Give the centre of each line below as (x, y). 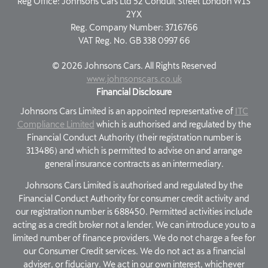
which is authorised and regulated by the (173, 124)
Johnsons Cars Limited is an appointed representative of (127, 111)
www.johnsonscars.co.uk (134, 79)
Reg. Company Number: (117, 28)
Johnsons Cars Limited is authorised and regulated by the (134, 185)
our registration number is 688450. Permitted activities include (134, 212)
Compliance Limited (56, 124)
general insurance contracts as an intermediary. (134, 164)
